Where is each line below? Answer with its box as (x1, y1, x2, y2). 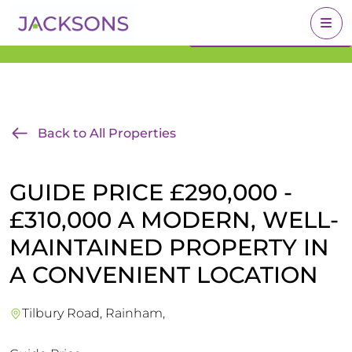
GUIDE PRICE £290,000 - (9, 178, 292, 206)
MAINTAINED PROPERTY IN (9, 233, 329, 261)
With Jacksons (13, 33, 103, 48)
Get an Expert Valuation (13, 14, 159, 29)
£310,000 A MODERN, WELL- (9, 206, 339, 233)
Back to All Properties (38, 126, 176, 141)
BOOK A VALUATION (205, 24, 335, 38)
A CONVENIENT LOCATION (9, 261, 318, 288)
